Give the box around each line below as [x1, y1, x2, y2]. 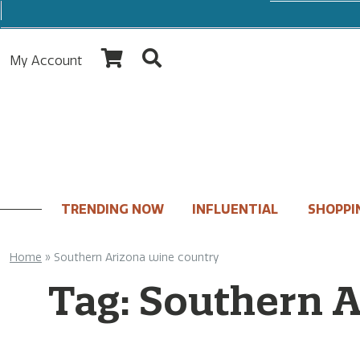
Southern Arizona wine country [54, 250, 219, 264]
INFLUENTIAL [191, 201, 278, 217]
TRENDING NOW [61, 201, 164, 217]
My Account [10, 52, 82, 68]
